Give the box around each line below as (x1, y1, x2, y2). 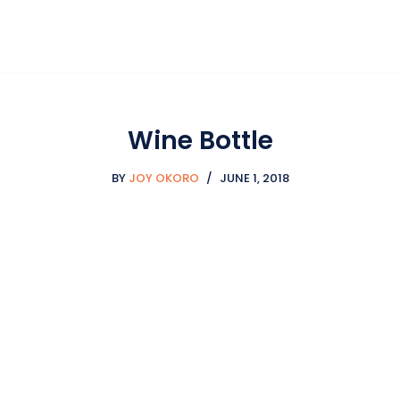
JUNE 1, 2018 (219, 170, 289, 187)
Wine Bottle (127, 123, 273, 158)
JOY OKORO (128, 170, 199, 187)
